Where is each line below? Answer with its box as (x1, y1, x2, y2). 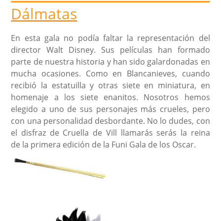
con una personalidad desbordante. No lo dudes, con (11, 115, 210, 126)
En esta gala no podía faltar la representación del (11, 32, 210, 43)
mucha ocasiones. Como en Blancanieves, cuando (11, 68, 210, 79)
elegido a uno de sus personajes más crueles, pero (11, 103, 210, 114)
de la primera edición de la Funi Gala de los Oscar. (11, 139, 196, 150)
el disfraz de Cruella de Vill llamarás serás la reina (11, 127, 210, 138)
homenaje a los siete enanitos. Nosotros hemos (11, 91, 210, 103)
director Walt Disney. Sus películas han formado (11, 44, 210, 55)
